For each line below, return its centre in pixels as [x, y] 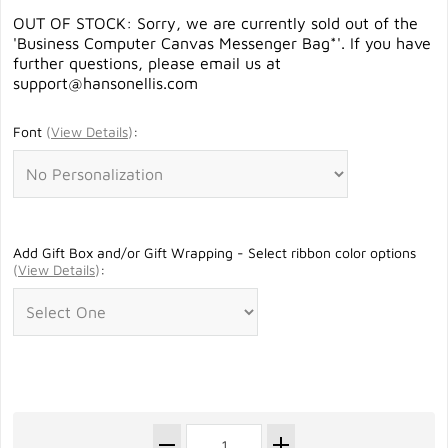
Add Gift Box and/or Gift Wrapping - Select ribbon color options [214, 252]
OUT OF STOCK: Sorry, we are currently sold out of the [215, 23]
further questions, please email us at [147, 63]
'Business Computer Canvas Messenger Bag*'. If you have [222, 43]
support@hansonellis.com [105, 83]
